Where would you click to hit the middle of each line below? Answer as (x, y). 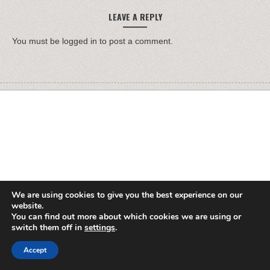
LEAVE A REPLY (135, 16)
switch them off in (48, 228)
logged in (80, 41)
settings (100, 228)
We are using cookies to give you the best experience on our (127, 195)
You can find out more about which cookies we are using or (126, 217)
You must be (37, 41)
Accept (35, 250)
